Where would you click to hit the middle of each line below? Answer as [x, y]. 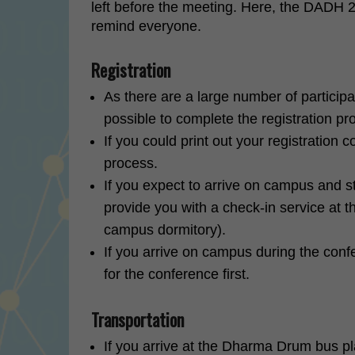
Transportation [137, 319]
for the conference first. [177, 274]
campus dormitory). [165, 230]
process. [131, 163]
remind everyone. [146, 26]
